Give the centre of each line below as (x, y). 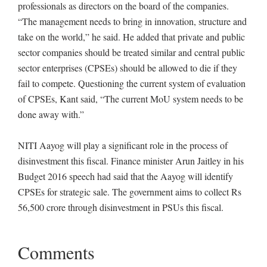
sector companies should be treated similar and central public (131, 52)
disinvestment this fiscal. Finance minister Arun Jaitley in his (131, 161)
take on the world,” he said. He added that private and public (131, 37)
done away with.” (51, 114)
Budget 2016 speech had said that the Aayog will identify (125, 176)
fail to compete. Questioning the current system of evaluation (132, 83)
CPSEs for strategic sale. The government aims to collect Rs (130, 192)
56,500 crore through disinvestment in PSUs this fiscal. (121, 207)
